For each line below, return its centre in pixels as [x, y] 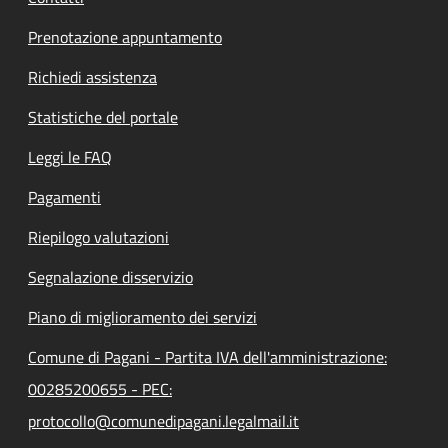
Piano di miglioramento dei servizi [142, 316]
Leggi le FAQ [70, 156]
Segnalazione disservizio [110, 276]
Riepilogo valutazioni [98, 236]
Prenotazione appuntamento [125, 36]
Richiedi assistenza [92, 76]
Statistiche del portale [103, 116]
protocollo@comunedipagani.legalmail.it [163, 420]
